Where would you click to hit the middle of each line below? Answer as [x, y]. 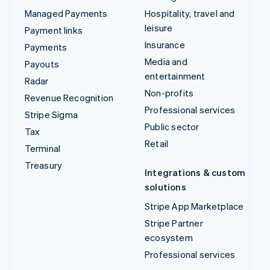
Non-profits [169, 93]
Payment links [54, 30]
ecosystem [169, 238]
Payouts [42, 64]
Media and [166, 62]
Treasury [43, 165]
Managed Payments [66, 14]
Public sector [172, 127]
